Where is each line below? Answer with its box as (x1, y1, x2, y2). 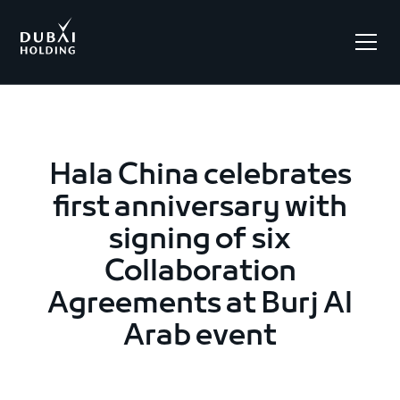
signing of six (109, 221, 291, 260)
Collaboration (104, 254, 296, 292)
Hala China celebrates (48, 157, 352, 196)
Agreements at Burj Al (47, 286, 353, 324)
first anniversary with (53, 189, 347, 228)
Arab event (123, 318, 277, 356)
